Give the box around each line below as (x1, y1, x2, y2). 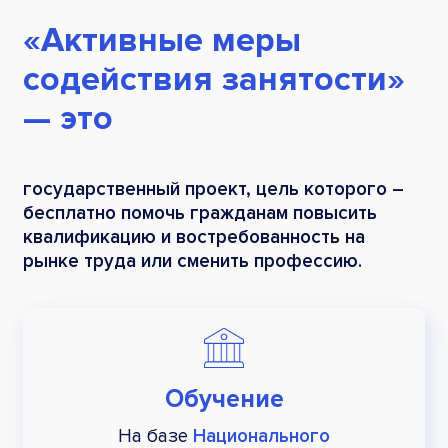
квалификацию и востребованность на (23, 225, 365, 249)
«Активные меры (23, 19, 301, 61)
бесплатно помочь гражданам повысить (23, 201, 377, 225)
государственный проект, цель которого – (23, 177, 404, 201)
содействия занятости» (23, 58, 405, 100)
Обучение (164, 383, 284, 414)
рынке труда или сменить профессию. (23, 249, 362, 273)
